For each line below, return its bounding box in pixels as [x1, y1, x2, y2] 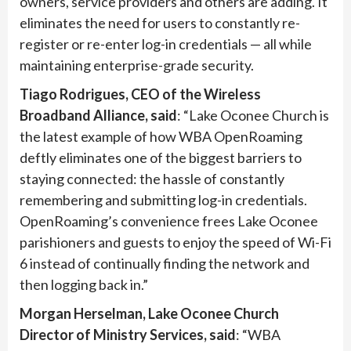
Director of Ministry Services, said [20, 326, 236, 344]
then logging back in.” [20, 276, 148, 294]
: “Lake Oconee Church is [177, 107, 329, 125]
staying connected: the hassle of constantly [20, 170, 284, 188]
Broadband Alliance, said [20, 107, 177, 125]
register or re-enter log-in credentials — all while [20, 35, 312, 53]
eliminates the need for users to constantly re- [20, 14, 300, 32]
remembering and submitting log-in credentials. [20, 191, 307, 209]
